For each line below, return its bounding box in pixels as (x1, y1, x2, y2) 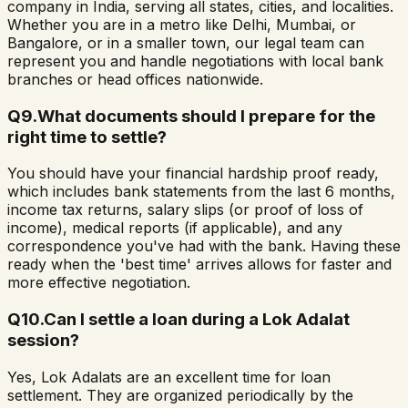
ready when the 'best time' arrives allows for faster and (7, 255, 392, 274)
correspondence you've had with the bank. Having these (7, 237, 401, 256)
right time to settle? (7, 126, 167, 148)
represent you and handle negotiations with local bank (7, 51, 383, 70)
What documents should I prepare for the (37, 105, 375, 127)
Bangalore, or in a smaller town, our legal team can (7, 33, 364, 52)
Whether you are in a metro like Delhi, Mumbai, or (7, 15, 356, 34)
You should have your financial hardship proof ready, (7, 164, 379, 183)
